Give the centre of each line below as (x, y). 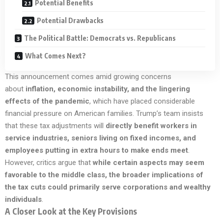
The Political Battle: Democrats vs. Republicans (100, 38)
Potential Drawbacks (70, 20)
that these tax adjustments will (55, 125)
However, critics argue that (49, 162)
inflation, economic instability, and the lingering (108, 89)
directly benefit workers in (151, 125)
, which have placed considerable (142, 101)
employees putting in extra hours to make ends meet (96, 150)
